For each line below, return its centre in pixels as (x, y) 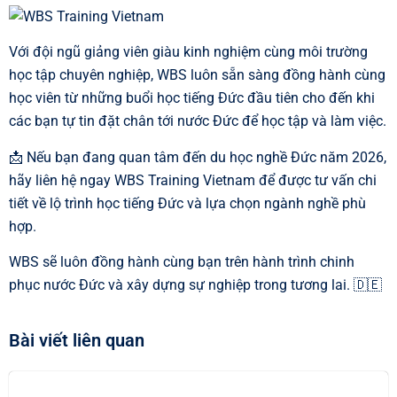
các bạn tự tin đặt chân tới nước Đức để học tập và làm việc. (198, 121)
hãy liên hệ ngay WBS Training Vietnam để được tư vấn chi (193, 180)
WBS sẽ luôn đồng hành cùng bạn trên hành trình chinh (182, 262)
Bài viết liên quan (77, 341)
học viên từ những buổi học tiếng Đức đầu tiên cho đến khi (192, 98)
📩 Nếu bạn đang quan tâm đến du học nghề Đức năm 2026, (198, 157)
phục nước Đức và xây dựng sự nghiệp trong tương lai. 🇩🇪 (195, 285)
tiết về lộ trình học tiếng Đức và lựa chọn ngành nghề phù (187, 203)
